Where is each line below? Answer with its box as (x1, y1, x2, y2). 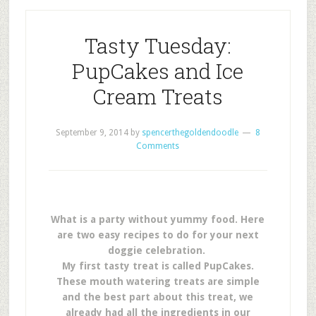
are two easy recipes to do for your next (56, 229, 259, 241)
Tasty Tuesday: (84, 32, 231, 59)
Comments (136, 141, 180, 151)
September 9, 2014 (55, 128, 128, 138)
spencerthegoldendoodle (141, 128, 238, 138)
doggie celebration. (107, 245, 208, 256)
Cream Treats (92, 83, 224, 110)
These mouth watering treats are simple (56, 276, 260, 287)
